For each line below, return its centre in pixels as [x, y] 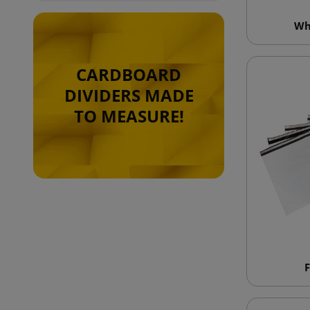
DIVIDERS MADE [129, 95]
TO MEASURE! [129, 116]
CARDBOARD [129, 74]
